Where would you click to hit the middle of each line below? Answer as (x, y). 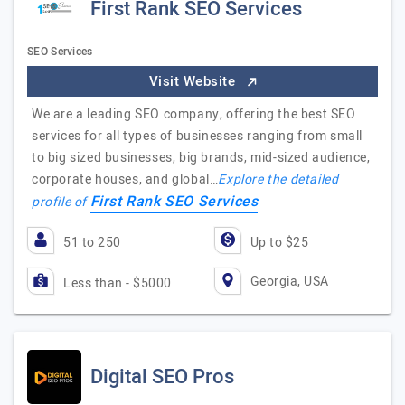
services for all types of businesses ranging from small (198, 136)
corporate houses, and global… (125, 179)
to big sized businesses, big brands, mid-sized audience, (201, 158)
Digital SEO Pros (162, 377)
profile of (61, 202)
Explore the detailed (278, 179)
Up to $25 (279, 243)
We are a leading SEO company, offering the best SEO (194, 114)
